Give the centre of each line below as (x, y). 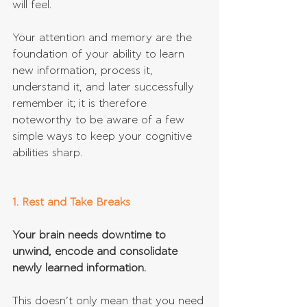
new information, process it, (84, 71)
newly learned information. (79, 268)
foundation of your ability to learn (100, 54)
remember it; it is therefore (81, 104)
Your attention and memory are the (104, 38)
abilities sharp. (47, 153)
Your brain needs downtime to (91, 235)
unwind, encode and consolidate (97, 252)
